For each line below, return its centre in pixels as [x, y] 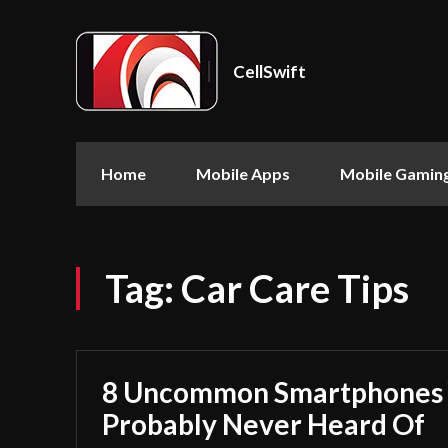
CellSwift [269, 71]
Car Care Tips [295, 288]
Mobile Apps [243, 173]
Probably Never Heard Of [263, 424]
